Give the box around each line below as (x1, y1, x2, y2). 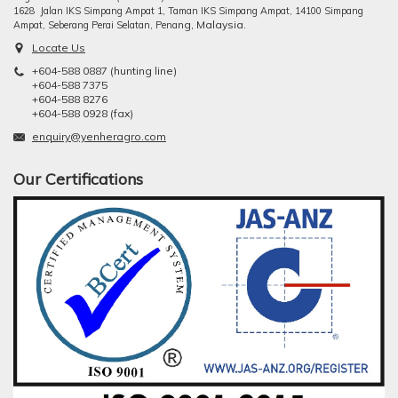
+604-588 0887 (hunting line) (32, 63, 177, 77)
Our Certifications (13, 168, 143, 189)
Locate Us (32, 40, 85, 54)
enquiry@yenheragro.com (32, 129, 166, 143)
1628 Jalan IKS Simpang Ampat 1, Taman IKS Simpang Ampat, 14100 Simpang (13, 4, 363, 17)
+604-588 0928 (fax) (32, 106, 133, 120)
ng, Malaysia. (178, 17, 246, 31)
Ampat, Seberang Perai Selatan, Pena (13, 18, 178, 31)
